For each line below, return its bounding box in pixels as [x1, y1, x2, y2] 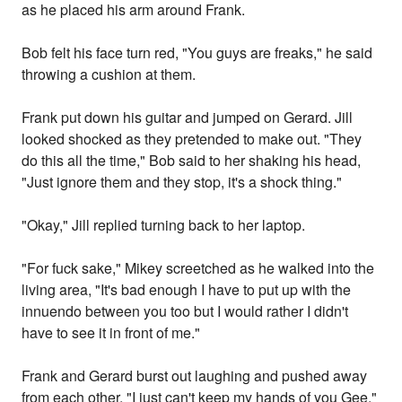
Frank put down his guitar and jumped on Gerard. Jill [22, 107, 354, 128]
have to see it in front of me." [22, 322, 201, 344]
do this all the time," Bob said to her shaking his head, [22, 150, 362, 171]
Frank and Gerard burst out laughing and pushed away [22, 365, 368, 387]
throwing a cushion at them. [22, 64, 197, 85]
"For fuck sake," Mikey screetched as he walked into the [22, 258, 375, 279]
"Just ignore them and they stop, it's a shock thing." [22, 171, 343, 193]
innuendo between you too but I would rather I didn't [22, 301, 349, 322]
